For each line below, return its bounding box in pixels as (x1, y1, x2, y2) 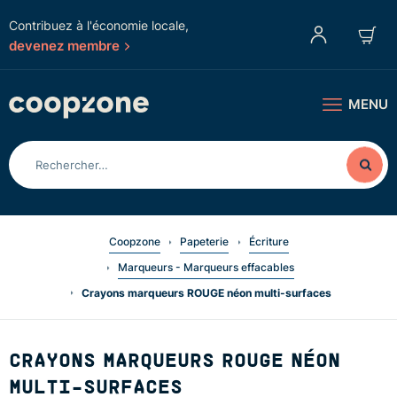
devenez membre (9, 35, 120, 55)
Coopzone (108, 233, 160, 249)
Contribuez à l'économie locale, (9, 17, 189, 34)
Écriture (248, 233, 289, 249)
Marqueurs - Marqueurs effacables (118, 259, 295, 275)
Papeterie (180, 233, 229, 249)
